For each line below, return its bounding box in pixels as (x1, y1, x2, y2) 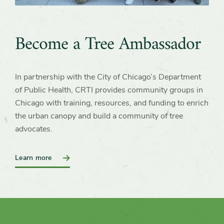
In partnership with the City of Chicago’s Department (15, 71, 201, 82)
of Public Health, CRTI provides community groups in (15, 84, 203, 95)
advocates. (15, 123, 52, 134)
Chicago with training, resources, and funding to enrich (15, 97, 208, 108)
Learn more (15, 152, 52, 162)
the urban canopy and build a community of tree (15, 110, 183, 121)
